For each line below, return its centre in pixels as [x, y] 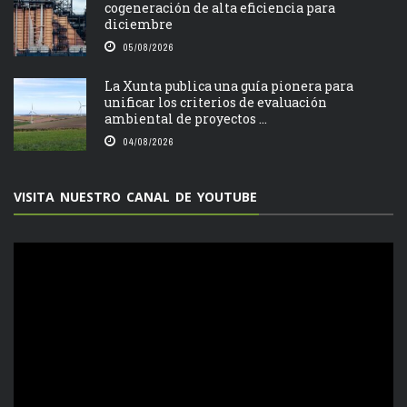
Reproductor [47, 249]
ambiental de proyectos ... [186, 118]
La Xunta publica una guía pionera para [229, 85]
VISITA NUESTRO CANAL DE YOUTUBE [135, 196]
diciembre [139, 24]
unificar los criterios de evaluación [216, 102]
